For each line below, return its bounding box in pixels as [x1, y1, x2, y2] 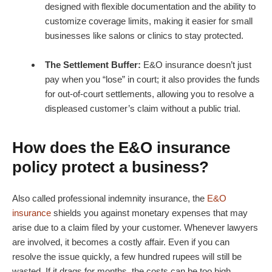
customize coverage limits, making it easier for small [45, 16, 253, 27]
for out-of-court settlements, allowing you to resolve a [45, 89, 254, 100]
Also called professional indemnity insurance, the [12, 193, 207, 204]
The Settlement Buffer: [45, 59, 141, 70]
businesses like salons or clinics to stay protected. [45, 30, 243, 41]
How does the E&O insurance [12, 138, 230, 157]
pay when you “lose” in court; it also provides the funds [45, 74, 260, 85]
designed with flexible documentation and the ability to [45, 1, 256, 12]
